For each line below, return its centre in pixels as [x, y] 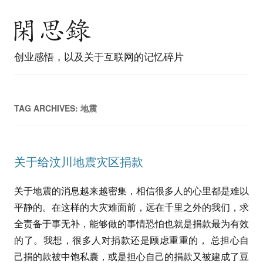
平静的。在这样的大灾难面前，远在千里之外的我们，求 [131, 207]
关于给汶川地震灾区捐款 [79, 161]
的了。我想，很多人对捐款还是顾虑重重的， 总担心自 [131, 240]
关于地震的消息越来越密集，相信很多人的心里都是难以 [131, 190]
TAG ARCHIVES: [47, 108]
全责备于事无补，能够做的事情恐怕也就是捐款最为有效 [131, 223]
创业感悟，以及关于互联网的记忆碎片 [99, 56]
